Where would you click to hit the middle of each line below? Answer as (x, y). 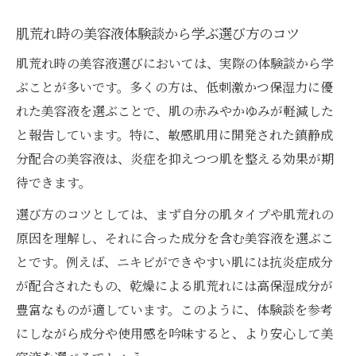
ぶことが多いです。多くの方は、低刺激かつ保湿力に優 (174, 87)
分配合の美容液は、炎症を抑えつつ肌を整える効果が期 (175, 159)
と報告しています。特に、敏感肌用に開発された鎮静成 (174, 135)
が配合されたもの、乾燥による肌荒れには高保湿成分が (174, 286)
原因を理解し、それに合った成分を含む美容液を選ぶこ (175, 238)
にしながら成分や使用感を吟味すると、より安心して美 (175, 334)
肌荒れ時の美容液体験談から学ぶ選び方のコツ (158, 33)
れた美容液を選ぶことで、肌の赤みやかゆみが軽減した (175, 111)
